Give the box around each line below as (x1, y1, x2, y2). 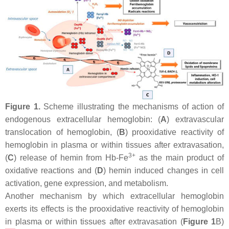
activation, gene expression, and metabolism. (5, 178, 168, 188)
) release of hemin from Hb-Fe (14, 153, 128, 162)
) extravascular (167, 114, 224, 124)
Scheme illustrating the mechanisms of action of (40, 102, 224, 111)
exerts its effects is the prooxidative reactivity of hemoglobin (5, 204, 224, 213)
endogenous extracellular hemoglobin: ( (5, 114, 161, 124)
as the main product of (135, 153, 224, 162)
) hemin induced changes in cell (103, 166, 224, 175)
